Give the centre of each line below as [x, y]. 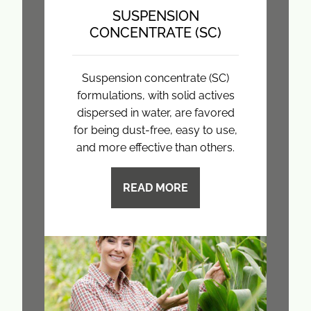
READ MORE [155, 187]
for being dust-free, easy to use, [155, 130]
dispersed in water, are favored [155, 112]
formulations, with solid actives [155, 95]
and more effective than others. [155, 147]
